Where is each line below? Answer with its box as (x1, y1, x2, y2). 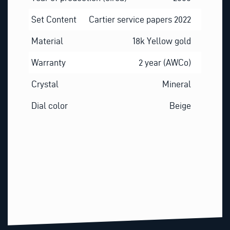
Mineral (162, 79, 191, 89)
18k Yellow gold (132, 35, 191, 46)
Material (31, 35, 63, 46)
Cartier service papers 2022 (89, 14, 191, 24)
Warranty (31, 57, 66, 67)
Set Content (31, 14, 76, 24)
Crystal (31, 79, 59, 89)
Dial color (31, 100, 68, 110)
